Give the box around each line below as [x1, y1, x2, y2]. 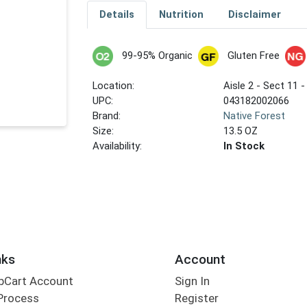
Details [99, 8, 134, 21]
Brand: [93, 110, 121, 123]
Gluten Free [227, 49, 280, 62]
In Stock [223, 140, 265, 153]
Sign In [174, 274, 210, 288]
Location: [93, 79, 135, 93]
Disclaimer [228, 8, 281, 21]
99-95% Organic [121, 49, 193, 62]
